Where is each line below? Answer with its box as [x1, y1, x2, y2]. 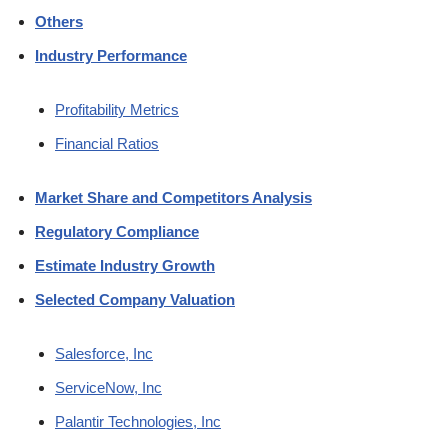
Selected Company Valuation [35, 290, 235, 308]
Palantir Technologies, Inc [55, 412, 221, 430]
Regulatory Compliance [35, 222, 199, 240]
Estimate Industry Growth [35, 256, 215, 274]
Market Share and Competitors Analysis [35, 188, 312, 206]
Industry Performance [35, 46, 187, 64]
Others [35, 12, 83, 30]
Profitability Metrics [55, 100, 179, 118]
